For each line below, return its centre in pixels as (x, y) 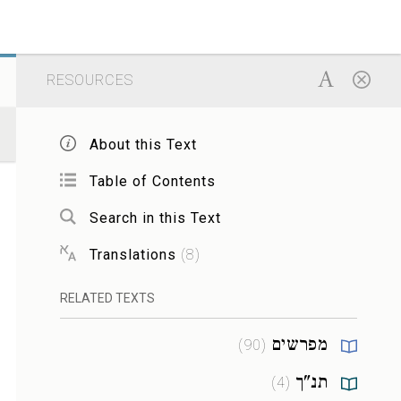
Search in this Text (155, 218)
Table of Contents (152, 181)
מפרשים (299, 346)
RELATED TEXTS (107, 298)
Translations (132, 254)
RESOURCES (90, 80)
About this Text (143, 144)
